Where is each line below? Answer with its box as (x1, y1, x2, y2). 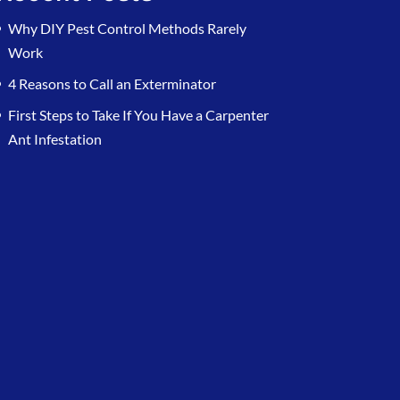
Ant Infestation (7, 130, 102, 148)
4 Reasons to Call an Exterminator (7, 75, 216, 93)
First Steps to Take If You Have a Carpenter (7, 106, 269, 124)
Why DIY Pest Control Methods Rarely (7, 20, 246, 37)
